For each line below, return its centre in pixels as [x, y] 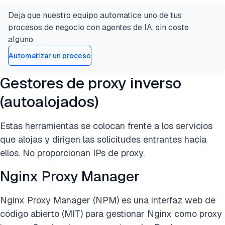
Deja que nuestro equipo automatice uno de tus [95, 15]
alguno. [21, 39]
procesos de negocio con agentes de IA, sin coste [98, 27]
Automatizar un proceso [50, 55]
